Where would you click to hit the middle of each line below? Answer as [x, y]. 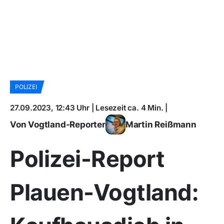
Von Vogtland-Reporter [58, 124]
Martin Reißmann [161, 124]
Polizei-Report [87, 159]
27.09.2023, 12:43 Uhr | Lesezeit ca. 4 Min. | [89, 108]
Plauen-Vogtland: [104, 192]
